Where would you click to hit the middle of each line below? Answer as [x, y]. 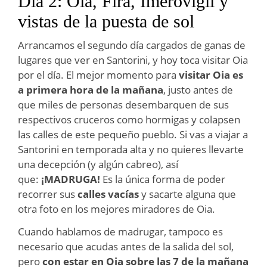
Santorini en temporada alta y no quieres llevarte [131, 149]
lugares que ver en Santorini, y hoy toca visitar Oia [133, 60]
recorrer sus [48, 194]
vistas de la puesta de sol [106, 21]
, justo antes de [198, 89]
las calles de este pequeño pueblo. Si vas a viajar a [133, 134]
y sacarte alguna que [187, 194]
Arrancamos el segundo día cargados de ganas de [132, 45]
